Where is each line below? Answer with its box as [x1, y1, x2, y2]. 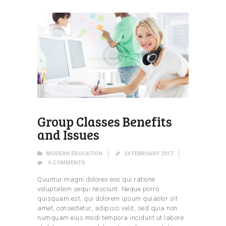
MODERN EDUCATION [46, 150, 103, 157]
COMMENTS [52, 159, 85, 166]
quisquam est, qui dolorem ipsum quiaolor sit [37, 194, 178, 202]
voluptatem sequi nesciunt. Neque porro [37, 185, 159, 193]
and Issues [37, 126, 99, 144]
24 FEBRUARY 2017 [124, 150, 174, 157]
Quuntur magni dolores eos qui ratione [37, 175, 155, 183]
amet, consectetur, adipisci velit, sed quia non [37, 204, 178, 212]
